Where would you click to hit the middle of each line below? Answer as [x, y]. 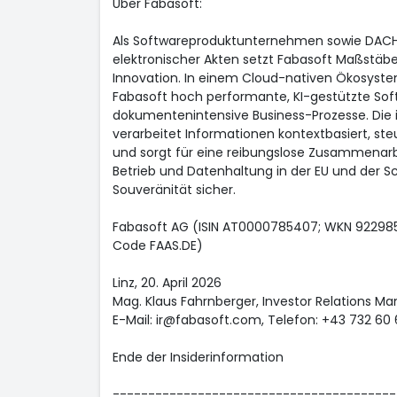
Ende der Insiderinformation [198, 357]
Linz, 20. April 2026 [167, 283]
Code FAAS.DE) [157, 245]
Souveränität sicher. [174, 190]
